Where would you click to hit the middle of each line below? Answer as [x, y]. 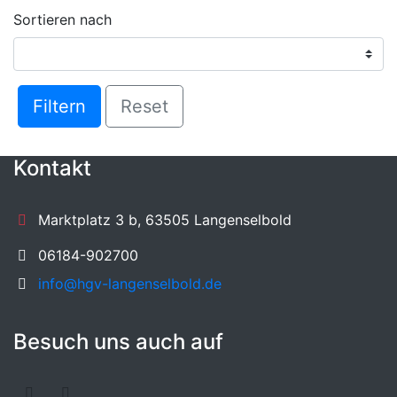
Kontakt [52, 167]
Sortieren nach [62, 19]
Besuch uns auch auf [118, 341]
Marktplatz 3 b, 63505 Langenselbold [165, 219]
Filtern [59, 106]
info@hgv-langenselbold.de [130, 283]
